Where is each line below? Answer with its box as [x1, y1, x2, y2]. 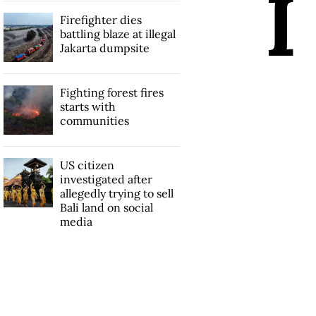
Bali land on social [59, 200, 153, 214]
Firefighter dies [59, 12, 142, 27]
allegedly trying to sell [59, 186, 174, 200]
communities [59, 113, 129, 128]
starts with [59, 99, 116, 114]
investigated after [59, 171, 152, 186]
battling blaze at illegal [59, 26, 176, 41]
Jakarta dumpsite [59, 40, 150, 55]
